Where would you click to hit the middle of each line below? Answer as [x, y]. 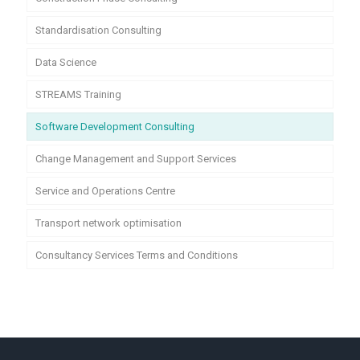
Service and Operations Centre [105, 191]
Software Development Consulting [115, 127]
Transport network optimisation [108, 223]
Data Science [66, 62]
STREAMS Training [78, 94]
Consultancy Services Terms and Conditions [137, 255]
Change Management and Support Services [136, 159]
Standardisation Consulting [98, 30]
